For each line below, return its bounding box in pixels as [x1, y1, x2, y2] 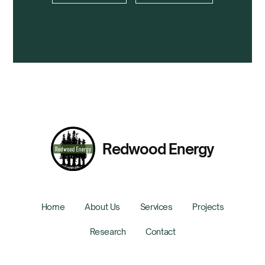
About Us [85, 202, 120, 212]
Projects [192, 202, 224, 212]
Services [140, 202, 173, 212]
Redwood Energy [102, 140, 214, 158]
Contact [146, 227, 176, 237]
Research [89, 227, 126, 237]
